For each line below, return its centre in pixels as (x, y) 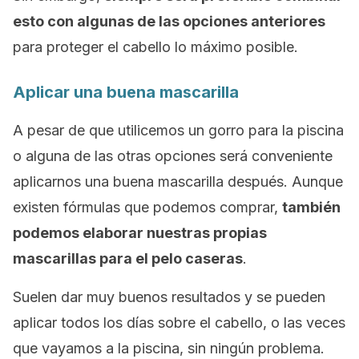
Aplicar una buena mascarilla (126, 92)
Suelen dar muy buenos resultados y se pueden (169, 297)
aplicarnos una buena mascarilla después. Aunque (178, 182)
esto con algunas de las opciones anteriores (169, 21)
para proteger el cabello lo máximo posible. (155, 47)
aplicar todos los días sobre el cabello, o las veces (179, 323)
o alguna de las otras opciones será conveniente (173, 156)
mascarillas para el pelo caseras (128, 258)
